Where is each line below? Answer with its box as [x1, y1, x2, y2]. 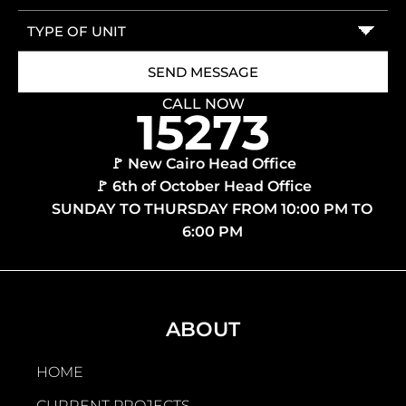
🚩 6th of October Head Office [94, 178, 312, 196]
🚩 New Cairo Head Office [110, 155, 296, 173]
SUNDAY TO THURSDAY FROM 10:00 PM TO [52, 200, 372, 218]
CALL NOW [161, 95, 245, 113]
